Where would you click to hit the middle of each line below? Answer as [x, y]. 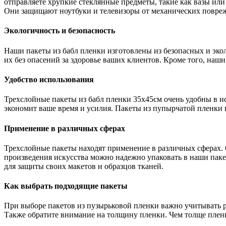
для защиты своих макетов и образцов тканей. [84, 166]
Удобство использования [49, 80]
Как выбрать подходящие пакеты [66, 186]
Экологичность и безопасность [60, 31]
